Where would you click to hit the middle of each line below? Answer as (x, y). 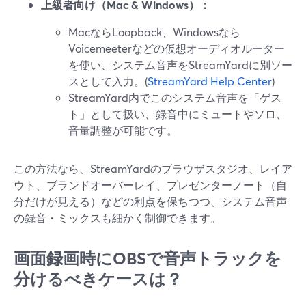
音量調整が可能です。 (123, 130)
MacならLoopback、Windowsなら (154, 32)
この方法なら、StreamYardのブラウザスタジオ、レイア (153, 168)
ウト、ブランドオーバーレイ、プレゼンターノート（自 (150, 185)
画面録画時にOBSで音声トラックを (148, 258)
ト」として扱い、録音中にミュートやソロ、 (178, 114)
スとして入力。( (108, 81)
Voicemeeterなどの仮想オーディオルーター (177, 48)
